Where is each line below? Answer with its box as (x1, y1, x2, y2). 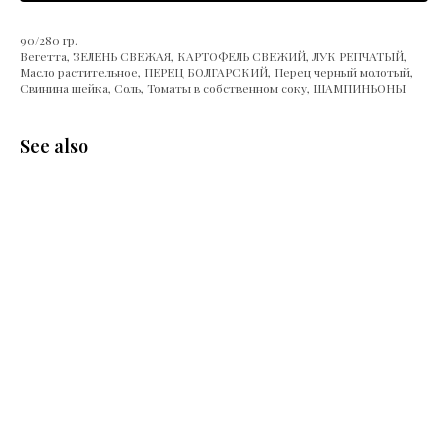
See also (20, 134, 88, 159)
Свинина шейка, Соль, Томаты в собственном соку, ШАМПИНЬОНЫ (20, 80, 406, 97)
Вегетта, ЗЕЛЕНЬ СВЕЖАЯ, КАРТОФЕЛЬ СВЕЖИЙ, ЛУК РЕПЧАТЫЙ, (20, 48, 407, 65)
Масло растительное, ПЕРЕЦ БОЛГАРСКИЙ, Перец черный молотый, (20, 64, 413, 81)
